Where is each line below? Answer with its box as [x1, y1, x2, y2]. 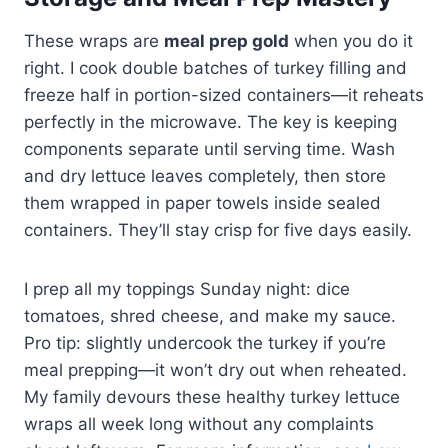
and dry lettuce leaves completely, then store [24, 165, 386, 186]
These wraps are [24, 30, 164, 51]
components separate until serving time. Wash [24, 138, 395, 159]
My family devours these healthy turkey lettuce [24, 386, 400, 407]
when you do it [289, 30, 413, 51]
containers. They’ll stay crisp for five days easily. [24, 219, 412, 240]
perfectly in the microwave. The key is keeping [24, 111, 397, 132]
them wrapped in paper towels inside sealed [24, 192, 381, 213]
